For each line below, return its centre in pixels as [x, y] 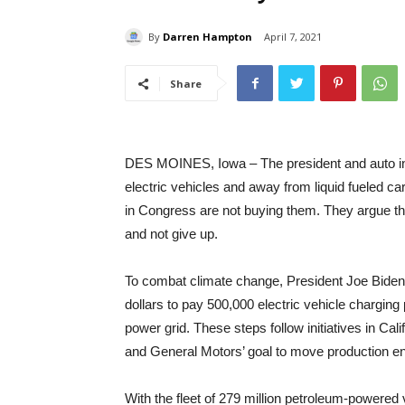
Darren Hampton [207, 36]
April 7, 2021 [293, 37]
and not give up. [171, 234]
